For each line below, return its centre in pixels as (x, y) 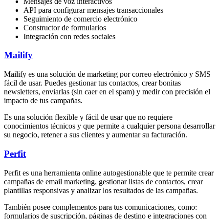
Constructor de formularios (65, 27)
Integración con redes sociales (69, 36)
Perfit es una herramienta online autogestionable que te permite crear (109, 173)
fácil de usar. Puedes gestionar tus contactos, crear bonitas (92, 83)
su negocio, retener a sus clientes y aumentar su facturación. (96, 135)
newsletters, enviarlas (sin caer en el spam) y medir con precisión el (107, 92)
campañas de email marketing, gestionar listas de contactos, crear (103, 181)
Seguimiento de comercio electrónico (80, 19)
